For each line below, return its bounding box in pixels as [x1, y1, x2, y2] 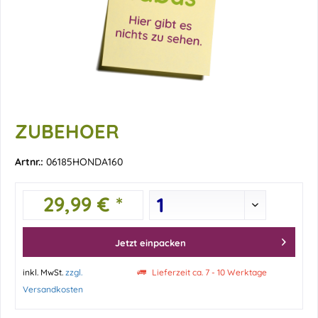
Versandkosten [23, 284, 83, 295]
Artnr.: [15, 155, 46, 168]
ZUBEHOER [15, 119, 119, 143]
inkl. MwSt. [23, 267, 65, 278]
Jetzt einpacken [115, 237, 186, 248]
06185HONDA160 [46, 155, 123, 168]
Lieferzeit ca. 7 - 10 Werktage [150, 267, 268, 278]
